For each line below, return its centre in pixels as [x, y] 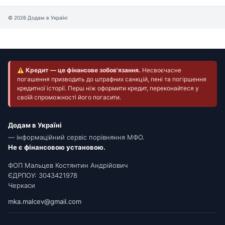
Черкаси [22, 186]
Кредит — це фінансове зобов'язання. [82, 70]
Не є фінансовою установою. [57, 147]
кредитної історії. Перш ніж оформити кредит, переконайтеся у [108, 88]
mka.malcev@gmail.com [45, 202]
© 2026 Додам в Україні [38, 18]
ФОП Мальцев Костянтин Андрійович [68, 165]
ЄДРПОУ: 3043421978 [43, 176]
